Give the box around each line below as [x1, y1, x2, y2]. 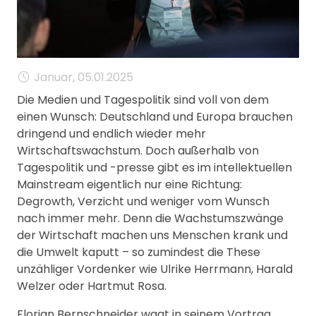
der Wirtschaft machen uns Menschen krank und [17, 226, 288, 243]
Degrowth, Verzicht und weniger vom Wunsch [17, 193, 269, 209]
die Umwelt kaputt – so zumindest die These [17, 243, 260, 260]
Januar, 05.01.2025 [34, 68, 133, 85]
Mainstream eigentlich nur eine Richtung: [17, 176, 242, 193]
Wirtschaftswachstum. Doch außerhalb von [17, 142, 259, 159]
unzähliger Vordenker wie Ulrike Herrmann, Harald [17, 260, 293, 277]
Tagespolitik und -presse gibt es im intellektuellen [17, 159, 292, 176]
